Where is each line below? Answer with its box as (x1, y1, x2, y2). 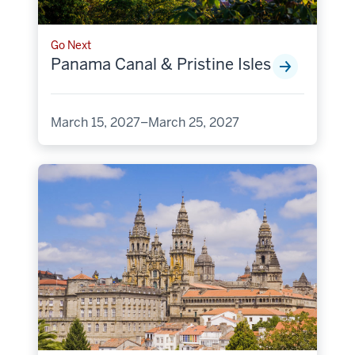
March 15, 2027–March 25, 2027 (51, 114, 239, 132)
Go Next (51, 38, 91, 53)
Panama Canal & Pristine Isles (51, 54, 271, 75)
